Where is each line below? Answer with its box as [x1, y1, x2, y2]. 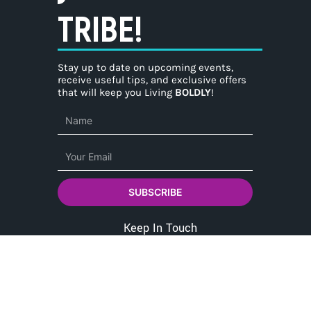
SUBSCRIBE [128, 186, 183, 199]
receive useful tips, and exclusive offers [58, 74, 247, 87]
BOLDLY [175, 86, 212, 99]
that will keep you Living [58, 86, 176, 99]
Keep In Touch [123, 220, 197, 237]
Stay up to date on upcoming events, [58, 61, 234, 74]
